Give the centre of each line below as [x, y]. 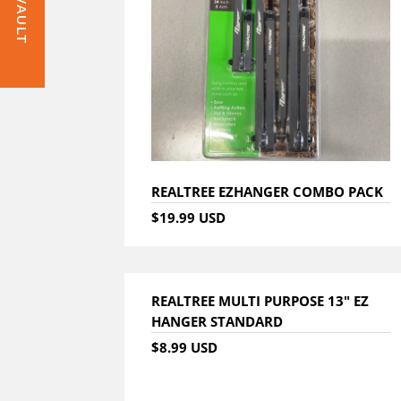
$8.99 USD [185, 347]
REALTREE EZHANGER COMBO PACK [268, 191]
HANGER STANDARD [218, 321]
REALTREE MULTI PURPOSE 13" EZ [260, 300]
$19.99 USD [189, 217]
